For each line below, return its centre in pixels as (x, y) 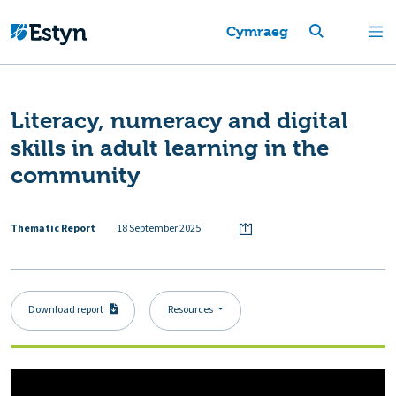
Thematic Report (53, 228)
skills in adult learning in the (170, 148)
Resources (190, 310)
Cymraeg (257, 31)
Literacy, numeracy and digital (179, 120)
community (75, 175)
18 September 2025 (159, 228)
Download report (66, 310)
